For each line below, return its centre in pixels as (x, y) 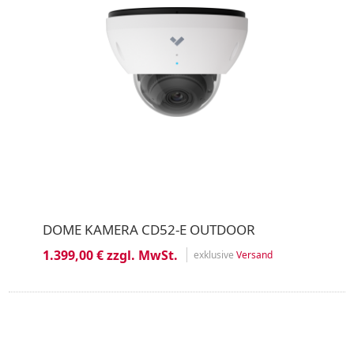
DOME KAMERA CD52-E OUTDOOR (149, 229)
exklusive (215, 255)
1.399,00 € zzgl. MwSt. (110, 255)
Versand (254, 255)
